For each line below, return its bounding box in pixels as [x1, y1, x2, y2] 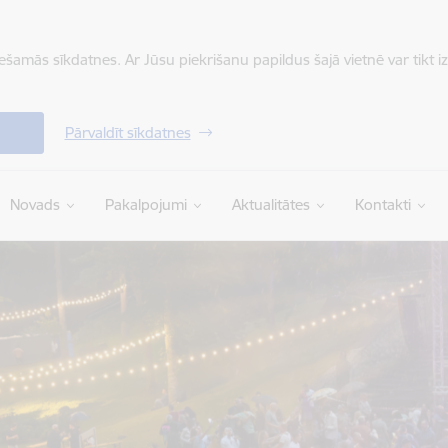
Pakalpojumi [104, 195, 187, 214]
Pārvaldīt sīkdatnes [64, 123, 191, 142]
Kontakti [354, 195, 411, 214]
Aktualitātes [231, 195, 310, 214]
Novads [9, 195, 60, 214]
